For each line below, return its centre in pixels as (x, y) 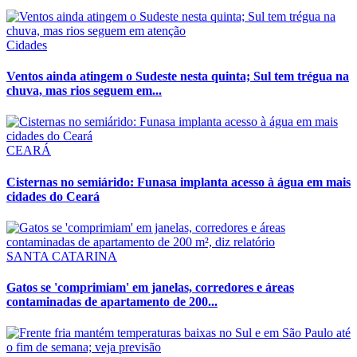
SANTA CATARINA (62, 256)
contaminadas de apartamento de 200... (112, 302)
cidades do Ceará (53, 196)
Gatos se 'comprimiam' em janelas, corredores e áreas (150, 288)
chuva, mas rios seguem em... (84, 91)
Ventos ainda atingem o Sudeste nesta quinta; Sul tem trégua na (178, 76)
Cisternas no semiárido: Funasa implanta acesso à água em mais (178, 182)
